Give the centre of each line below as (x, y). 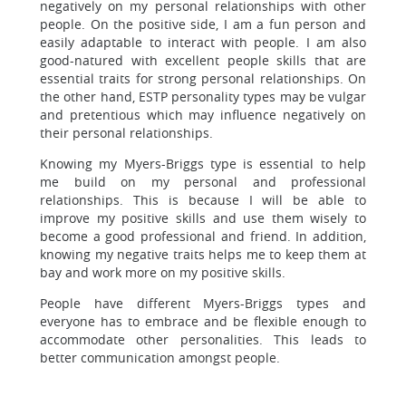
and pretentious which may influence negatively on (203, 115)
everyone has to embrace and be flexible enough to (203, 321)
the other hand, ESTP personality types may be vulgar (203, 97)
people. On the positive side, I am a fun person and (203, 24)
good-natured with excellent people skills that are (203, 60)
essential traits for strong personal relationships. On (203, 78)
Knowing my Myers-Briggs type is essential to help (203, 164)
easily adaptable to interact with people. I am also (203, 42)
